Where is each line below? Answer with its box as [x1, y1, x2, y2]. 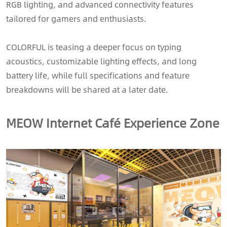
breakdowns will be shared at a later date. [6, 83, 168, 96]
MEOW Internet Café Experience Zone [6, 112, 219, 132]
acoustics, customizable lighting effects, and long [6, 54, 197, 67]
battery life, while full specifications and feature [6, 68, 190, 82]
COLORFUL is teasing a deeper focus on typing [6, 40, 181, 53]
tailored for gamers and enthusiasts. [6, 12, 146, 25]
